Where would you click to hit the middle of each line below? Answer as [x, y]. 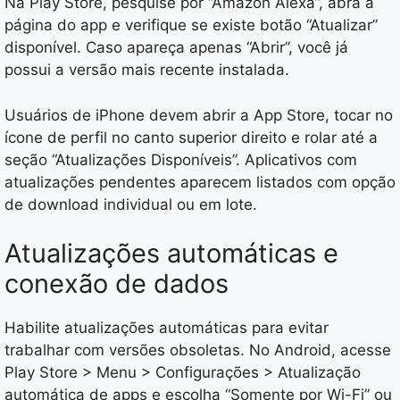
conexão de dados [117, 284]
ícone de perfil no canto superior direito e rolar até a [191, 137]
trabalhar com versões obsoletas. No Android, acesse [198, 350]
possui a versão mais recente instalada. [147, 70]
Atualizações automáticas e [171, 254]
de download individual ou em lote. [131, 204]
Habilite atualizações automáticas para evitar [167, 328]
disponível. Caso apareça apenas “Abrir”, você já [176, 48]
